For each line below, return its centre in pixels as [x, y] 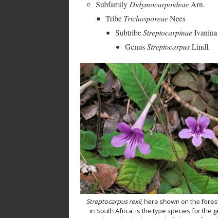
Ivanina [206, 32]
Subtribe [129, 32]
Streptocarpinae [169, 32]
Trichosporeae [147, 18]
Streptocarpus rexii [113, 202]
